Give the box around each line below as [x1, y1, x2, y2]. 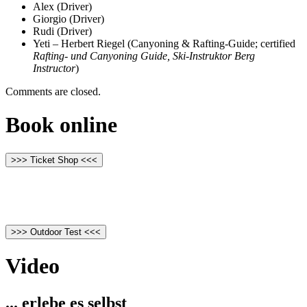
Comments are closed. [5, 85, 101, 97]
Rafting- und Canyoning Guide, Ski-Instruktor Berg [33, 49, 255, 62]
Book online [5, 112, 117, 138]
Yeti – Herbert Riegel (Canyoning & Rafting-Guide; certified [33, 37, 295, 49]
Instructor [33, 62, 75, 74]
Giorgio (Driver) [33, 12, 104, 25]
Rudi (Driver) [33, 25, 92, 37]
